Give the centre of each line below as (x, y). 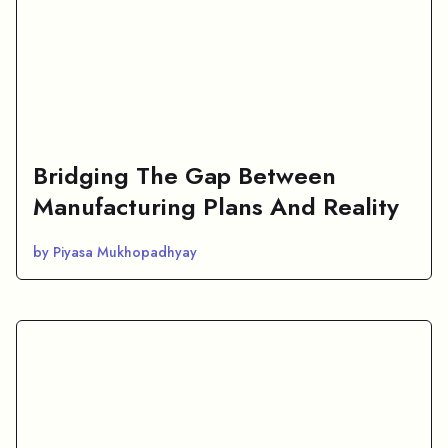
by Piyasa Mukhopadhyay (115, 251)
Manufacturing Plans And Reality (216, 206)
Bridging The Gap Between (184, 175)
